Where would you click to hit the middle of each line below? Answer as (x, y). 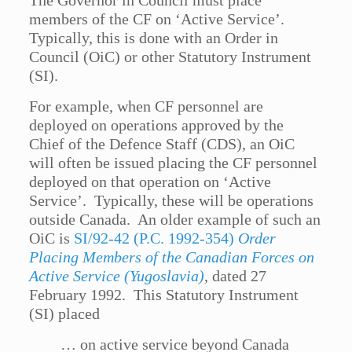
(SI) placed (65, 314)
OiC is (52, 238)
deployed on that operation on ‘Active (150, 182)
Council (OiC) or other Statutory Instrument (170, 57)
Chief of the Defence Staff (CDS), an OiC (162, 144)
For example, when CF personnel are (147, 106)
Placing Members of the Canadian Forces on (172, 257)
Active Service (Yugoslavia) (117, 276)
